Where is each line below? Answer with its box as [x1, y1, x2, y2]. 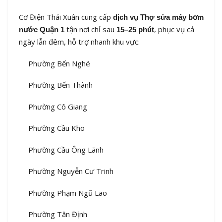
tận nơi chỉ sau [64, 24, 116, 35]
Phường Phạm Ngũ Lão [28, 187, 107, 198]
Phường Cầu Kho [28, 123, 85, 133]
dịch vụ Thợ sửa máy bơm [112, 13, 204, 22]
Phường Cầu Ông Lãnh [28, 144, 104, 155]
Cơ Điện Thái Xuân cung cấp [18, 12, 113, 22]
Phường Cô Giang [28, 101, 87, 111]
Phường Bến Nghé [28, 58, 90, 68]
